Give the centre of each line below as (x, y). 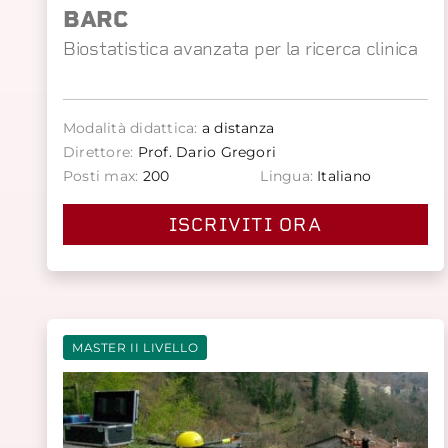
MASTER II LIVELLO (135, 347)
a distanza (236, 127)
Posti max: (101, 175)
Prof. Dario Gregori (205, 151)
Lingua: (287, 175)
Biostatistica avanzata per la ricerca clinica (240, 48)
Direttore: (98, 151)
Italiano (342, 175)
